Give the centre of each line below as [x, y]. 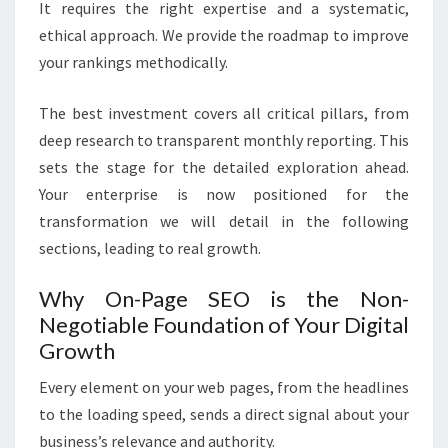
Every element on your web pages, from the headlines [224, 387]
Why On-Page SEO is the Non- [224, 299]
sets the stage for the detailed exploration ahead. [224, 167]
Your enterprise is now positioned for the [224, 194]
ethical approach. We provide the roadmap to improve [224, 35]
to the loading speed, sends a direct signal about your [224, 414]
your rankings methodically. [133, 62]
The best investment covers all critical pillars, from [224, 113]
